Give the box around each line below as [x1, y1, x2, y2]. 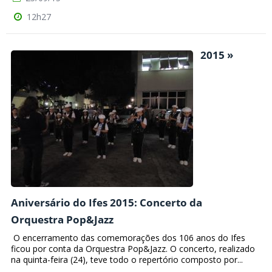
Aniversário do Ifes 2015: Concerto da [11, 195, 202, 209]
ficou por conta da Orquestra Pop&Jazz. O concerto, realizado [11, 243, 255, 255]
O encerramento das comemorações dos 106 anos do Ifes [11, 232, 245, 244]
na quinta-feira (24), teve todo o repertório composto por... [11, 254, 243, 266]
